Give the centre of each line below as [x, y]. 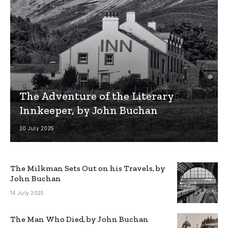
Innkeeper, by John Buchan [88, 110]
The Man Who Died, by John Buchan [79, 219]
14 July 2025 [27, 193]
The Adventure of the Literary [96, 96]
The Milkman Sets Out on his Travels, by [88, 168]
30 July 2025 [37, 129]
